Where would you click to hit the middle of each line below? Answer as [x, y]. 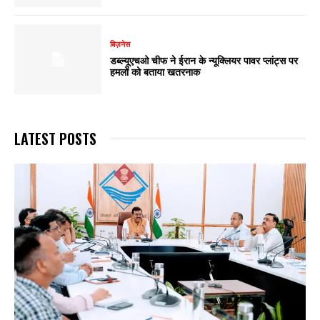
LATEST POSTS [55, 138]
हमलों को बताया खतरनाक [155, 71]
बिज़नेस [120, 45]
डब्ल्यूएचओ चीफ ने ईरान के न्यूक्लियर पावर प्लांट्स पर [204, 60]
